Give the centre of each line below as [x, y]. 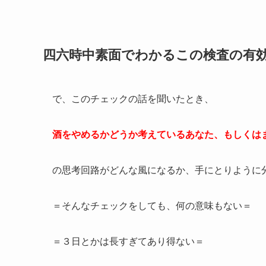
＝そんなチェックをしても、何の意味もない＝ [152, 206]
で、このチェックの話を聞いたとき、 [133, 99]
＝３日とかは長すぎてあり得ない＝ [128, 242]
